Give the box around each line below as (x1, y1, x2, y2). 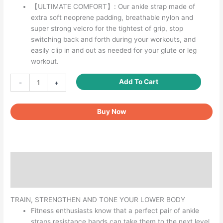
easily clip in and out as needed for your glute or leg (31, 46, 197, 55)
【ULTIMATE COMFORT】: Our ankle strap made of (31, 2, 196, 11)
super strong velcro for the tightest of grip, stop (31, 24, 184, 33)
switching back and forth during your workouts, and (31, 35, 196, 44)
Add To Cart (119, 77, 159, 86)
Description (10, 157, 50, 165)
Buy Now (97, 107, 126, 115)
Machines (10, 118, 41, 126)
